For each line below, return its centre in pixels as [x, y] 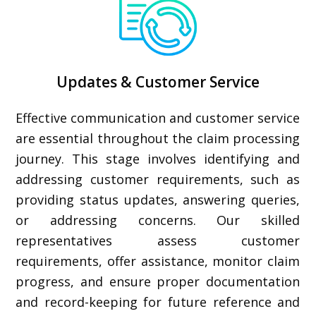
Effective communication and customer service [158, 118]
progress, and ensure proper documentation [158, 281]
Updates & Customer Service [158, 82]
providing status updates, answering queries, [158, 200]
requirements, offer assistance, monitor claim [158, 261]
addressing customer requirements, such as [158, 179]
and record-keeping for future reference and [158, 302]
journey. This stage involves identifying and [158, 159]
